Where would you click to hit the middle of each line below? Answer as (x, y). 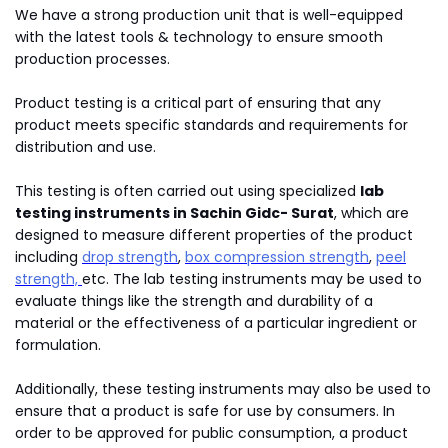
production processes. (92, 59)
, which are (371, 213)
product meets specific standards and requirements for (211, 125)
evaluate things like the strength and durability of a (194, 301)
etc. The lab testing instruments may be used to (252, 279)
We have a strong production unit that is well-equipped (209, 15)
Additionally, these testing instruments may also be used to (223, 389)
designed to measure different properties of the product (214, 235)
